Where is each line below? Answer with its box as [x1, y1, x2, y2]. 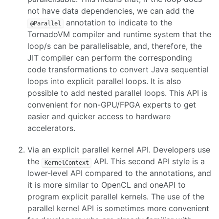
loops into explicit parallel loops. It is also [27, 76, 181, 86]
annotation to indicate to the [64, 17, 173, 27]
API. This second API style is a [91, 156, 205, 167]
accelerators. [27, 123, 75, 133]
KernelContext [44, 159, 89, 166]
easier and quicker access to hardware [27, 111, 171, 121]
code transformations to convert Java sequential [27, 64, 209, 74]
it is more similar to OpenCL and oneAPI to [27, 180, 186, 190]
